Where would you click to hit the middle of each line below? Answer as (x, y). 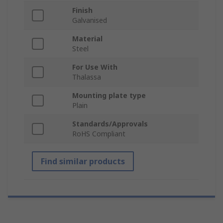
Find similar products (83, 162)
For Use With (95, 67)
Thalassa (87, 77)
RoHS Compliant (99, 134)
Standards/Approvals (110, 124)
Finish (82, 10)
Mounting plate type (109, 96)
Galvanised (90, 20)
